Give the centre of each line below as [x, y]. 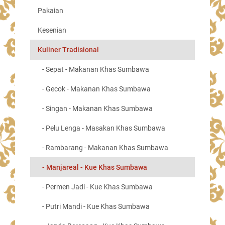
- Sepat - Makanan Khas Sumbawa [93, 69]
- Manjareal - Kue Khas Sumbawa [92, 167]
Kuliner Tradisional [68, 50]
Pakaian [50, 11]
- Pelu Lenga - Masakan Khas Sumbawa [101, 128]
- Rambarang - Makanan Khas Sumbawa [103, 148]
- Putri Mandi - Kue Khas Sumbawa [94, 206]
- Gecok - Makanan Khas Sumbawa [94, 89]
